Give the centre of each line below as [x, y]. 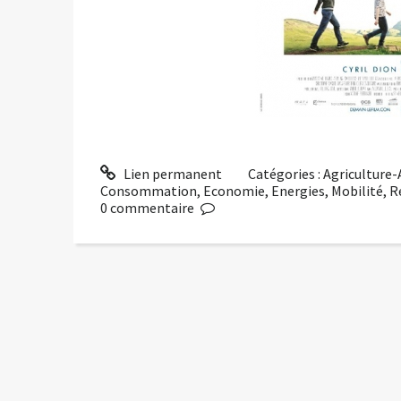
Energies [298, 191]
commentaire [152, 208]
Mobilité [357, 191]
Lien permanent [171, 174]
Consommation [149, 191]
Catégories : [286, 174]
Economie [234, 191]
